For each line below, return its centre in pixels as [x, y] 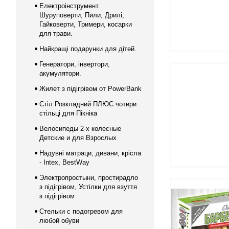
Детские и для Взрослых [78, 138]
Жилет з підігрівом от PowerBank [90, 89]
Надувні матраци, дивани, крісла [90, 153]
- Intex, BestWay [64, 162]
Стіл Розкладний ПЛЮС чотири [88, 104]
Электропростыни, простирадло [89, 178]
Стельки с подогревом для [81, 211]
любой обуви [59, 221]
